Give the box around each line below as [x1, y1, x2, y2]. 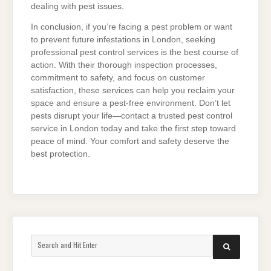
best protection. [31, 149, 90, 159]
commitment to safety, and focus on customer [31, 73, 205, 83]
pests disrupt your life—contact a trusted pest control [31, 111, 232, 121]
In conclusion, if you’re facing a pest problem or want [31, 22, 232, 32]
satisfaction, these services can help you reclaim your [31, 86, 235, 96]
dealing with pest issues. [31, 2, 124, 11]
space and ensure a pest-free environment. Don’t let [31, 99, 230, 108]
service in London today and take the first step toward [31, 124, 236, 134]
